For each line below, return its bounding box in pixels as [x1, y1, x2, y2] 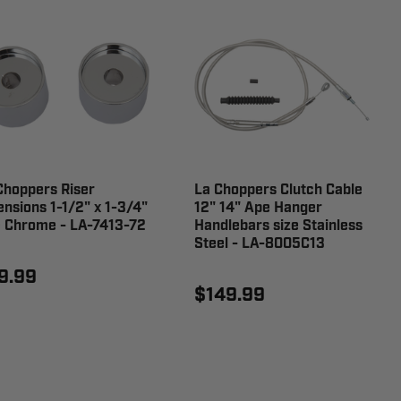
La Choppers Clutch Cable [194, 180, 363, 200]
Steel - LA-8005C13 [194, 234, 326, 253]
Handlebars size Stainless [194, 216, 363, 235]
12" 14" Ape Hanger [194, 198, 323, 218]
